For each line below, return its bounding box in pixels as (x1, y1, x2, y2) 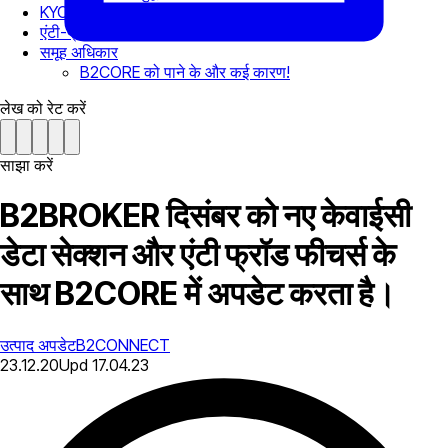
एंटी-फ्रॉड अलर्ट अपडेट (40, 22, 177, 42)
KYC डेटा (40, 2, 95, 22)
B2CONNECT (76, 334, 170, 355)
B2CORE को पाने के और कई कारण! (80, 62, 290, 82)
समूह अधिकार (40, 42, 118, 62)
